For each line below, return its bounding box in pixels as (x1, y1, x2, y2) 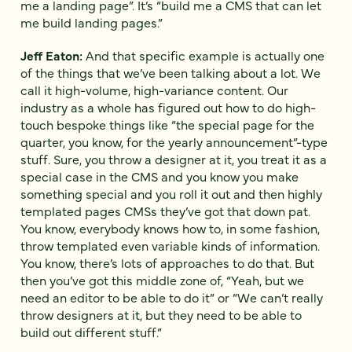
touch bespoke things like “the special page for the (20, 115, 314, 133)
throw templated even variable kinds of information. (20, 236, 320, 254)
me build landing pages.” (20, 13, 163, 31)
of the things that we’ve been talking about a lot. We (20, 63, 321, 81)
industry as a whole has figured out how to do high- (20, 97, 316, 115)
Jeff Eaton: (20, 46, 86, 64)
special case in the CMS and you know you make (20, 167, 299, 185)
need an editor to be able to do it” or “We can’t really (20, 288, 323, 306)
